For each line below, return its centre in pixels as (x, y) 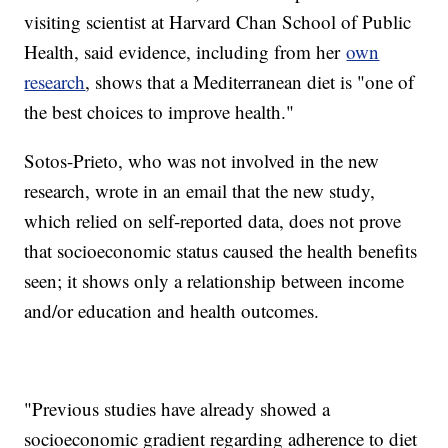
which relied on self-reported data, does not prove (213, 221)
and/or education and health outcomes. (172, 311)
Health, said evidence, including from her (185, 52)
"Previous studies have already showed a (177, 409)
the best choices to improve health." (159, 112)
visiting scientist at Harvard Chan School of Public (218, 22)
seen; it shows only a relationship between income (214, 281)
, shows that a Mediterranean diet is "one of (250, 82)
